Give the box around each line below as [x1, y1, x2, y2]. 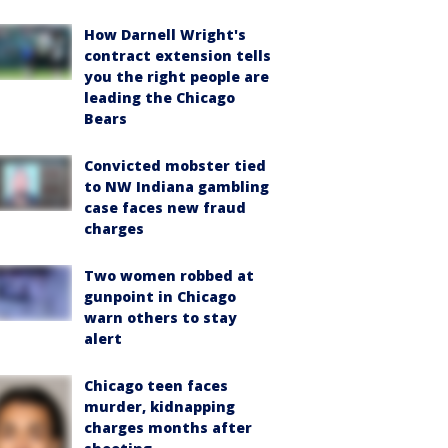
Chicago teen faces [84, 376, 228, 395]
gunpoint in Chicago [84, 287, 236, 306]
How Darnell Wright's [84, 25, 246, 44]
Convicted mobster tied [84, 156, 266, 175]
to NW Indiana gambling [84, 177, 269, 196]
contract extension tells [84, 46, 271, 65]
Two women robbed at [84, 266, 254, 285]
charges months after [84, 418, 252, 437]
